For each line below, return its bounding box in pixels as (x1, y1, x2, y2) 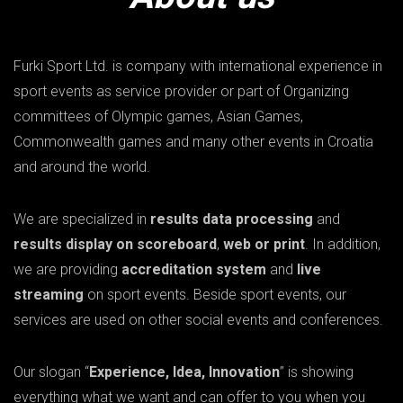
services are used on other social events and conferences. (13, 311, 383, 329)
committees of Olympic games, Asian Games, (13, 108, 303, 126)
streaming (13, 286, 84, 304)
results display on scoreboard (13, 236, 217, 254)
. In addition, (305, 236, 381, 254)
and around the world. (13, 158, 150, 176)
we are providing (13, 261, 121, 279)
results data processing (150, 210, 313, 228)
